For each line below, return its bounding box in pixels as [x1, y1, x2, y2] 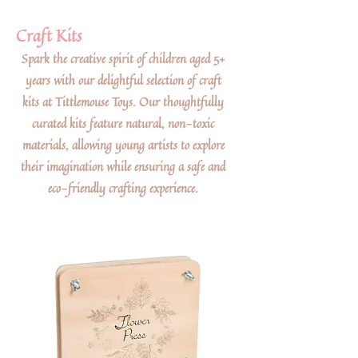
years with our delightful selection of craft [25, 71, 221, 89]
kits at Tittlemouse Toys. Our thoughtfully [22, 93, 224, 111]
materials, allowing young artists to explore [22, 136, 225, 154]
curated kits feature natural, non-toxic [32, 114, 214, 133]
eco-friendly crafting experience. [48, 179, 198, 197]
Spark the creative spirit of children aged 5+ [21, 50, 225, 68]
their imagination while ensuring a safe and [21, 157, 225, 176]
